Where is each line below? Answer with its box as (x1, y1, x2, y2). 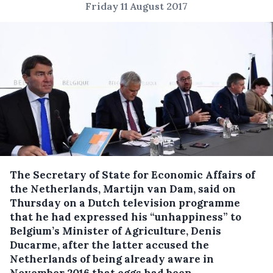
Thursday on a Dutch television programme (10, 196, 240, 210)
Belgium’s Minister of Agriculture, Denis (10, 224, 221, 238)
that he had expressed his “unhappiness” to (10, 210, 241, 224)
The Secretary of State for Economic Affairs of (10, 168, 255, 182)
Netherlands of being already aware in (10, 252, 214, 266)
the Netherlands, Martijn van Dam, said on (10, 182, 236, 196)
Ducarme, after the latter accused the (10, 238, 209, 252)
